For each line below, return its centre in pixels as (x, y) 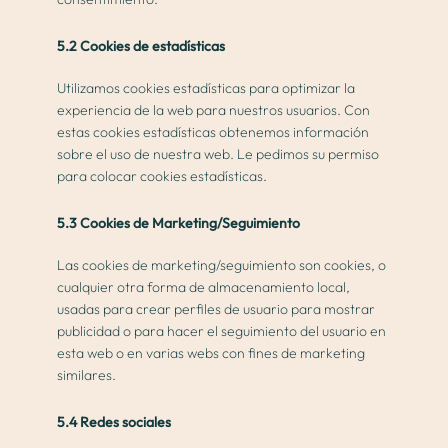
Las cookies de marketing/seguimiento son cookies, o (222, 265)
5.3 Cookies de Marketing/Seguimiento (179, 223)
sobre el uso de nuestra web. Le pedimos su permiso (218, 154)
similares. (87, 375)
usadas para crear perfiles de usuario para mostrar (216, 309)
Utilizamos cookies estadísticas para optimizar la (206, 88)
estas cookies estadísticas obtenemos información (213, 132)
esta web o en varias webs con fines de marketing (211, 353)
